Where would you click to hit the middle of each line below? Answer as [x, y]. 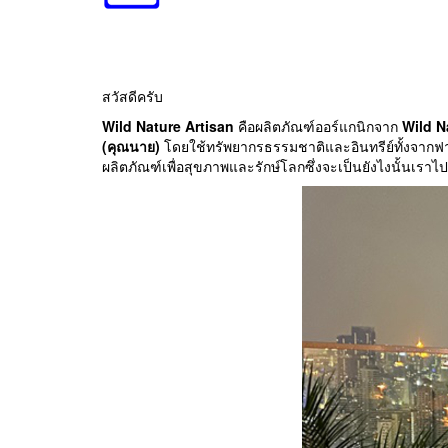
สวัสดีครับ [132, 96]
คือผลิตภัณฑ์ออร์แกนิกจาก [318, 126]
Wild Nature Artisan [168, 126]
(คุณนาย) [131, 146]
